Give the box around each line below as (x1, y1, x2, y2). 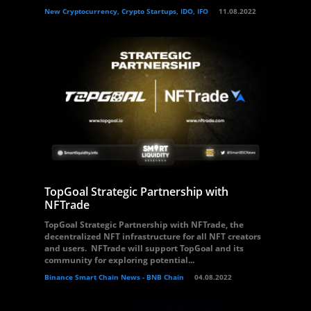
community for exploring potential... (44, 254, 194, 266)
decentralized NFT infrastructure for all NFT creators (44, 230, 261, 242)
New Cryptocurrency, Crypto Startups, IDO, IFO (44, 6, 208, 16)
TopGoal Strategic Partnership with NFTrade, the (44, 219, 244, 230)
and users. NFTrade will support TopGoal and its (44, 242, 244, 254)
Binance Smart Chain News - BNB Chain (44, 272, 184, 282)
